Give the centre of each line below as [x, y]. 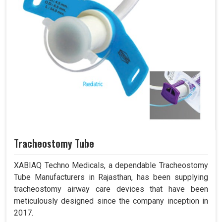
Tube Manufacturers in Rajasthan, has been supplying [111, 177]
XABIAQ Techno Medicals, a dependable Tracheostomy [111, 166]
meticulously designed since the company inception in [111, 201]
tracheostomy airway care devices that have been [111, 189]
